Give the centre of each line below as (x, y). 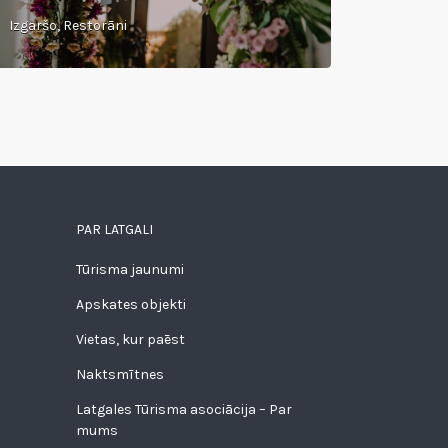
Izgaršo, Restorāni (68, 25)
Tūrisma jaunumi (130, 269)
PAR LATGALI (114, 229)
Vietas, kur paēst (130, 339)
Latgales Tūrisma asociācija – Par (184, 409)
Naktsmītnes (120, 374)
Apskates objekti (131, 304)
